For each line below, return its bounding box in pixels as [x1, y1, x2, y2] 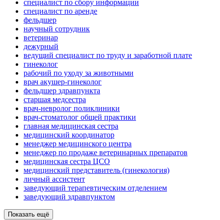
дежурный [24, 42, 58, 51]
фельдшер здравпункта [24, 86, 100, 95]
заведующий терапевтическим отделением [24, 184, 167, 192]
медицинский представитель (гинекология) [24, 166, 169, 175]
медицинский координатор [24, 131, 114, 139]
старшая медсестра [24, 95, 86, 104]
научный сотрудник [24, 25, 90, 33]
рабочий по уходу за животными [24, 69, 134, 78]
